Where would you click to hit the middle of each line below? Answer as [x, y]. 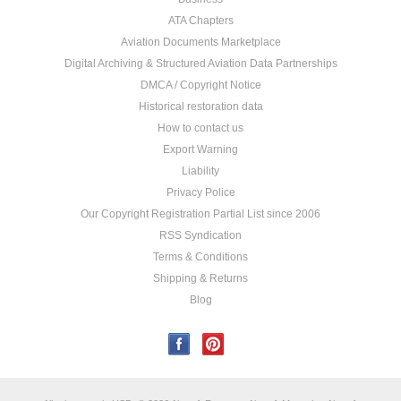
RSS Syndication [200, 235]
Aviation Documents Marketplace [200, 42]
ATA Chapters [200, 21]
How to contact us [200, 128]
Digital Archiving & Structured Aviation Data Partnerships [200, 64]
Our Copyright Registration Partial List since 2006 [200, 214]
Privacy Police [200, 192]
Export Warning [200, 149]
